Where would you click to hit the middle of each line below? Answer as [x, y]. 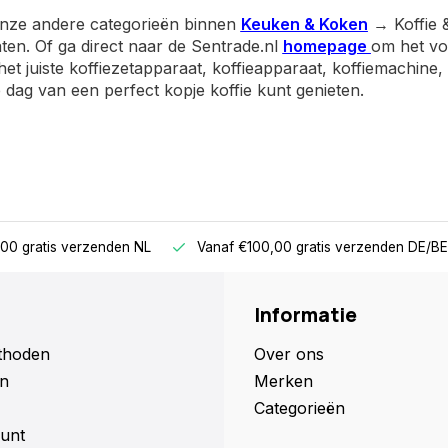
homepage [326, 46]
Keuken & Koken [304, 24]
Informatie [305, 315]
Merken [283, 381]
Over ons [289, 354]
